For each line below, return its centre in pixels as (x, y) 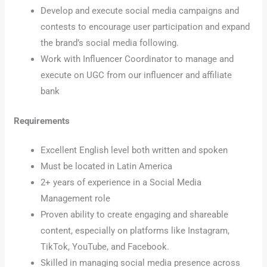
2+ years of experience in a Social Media (121, 183)
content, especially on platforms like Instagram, (135, 231)
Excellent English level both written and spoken (134, 150)
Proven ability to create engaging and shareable (135, 215)
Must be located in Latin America (107, 167)
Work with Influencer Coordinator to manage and (137, 59)
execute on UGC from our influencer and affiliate (136, 75)
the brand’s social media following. (110, 43)
